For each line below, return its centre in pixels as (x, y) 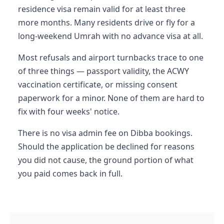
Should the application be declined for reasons (106, 146)
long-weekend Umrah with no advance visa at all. (110, 36)
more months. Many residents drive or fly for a (106, 22)
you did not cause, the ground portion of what (106, 160)
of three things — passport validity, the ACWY (103, 71)
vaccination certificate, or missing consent (98, 84)
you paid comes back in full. (70, 173)
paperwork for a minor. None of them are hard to (111, 98)
